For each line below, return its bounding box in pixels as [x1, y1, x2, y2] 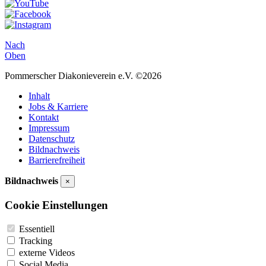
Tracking [19, 236, 52, 246]
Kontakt [28, 112, 59, 122]
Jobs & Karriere [28, 101, 88, 112]
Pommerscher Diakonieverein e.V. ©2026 [5, 70, 161, 81]
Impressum [28, 122, 69, 133]
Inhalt [28, 90, 50, 101]
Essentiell [19, 224, 55, 235]
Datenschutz [28, 133, 75, 144]
